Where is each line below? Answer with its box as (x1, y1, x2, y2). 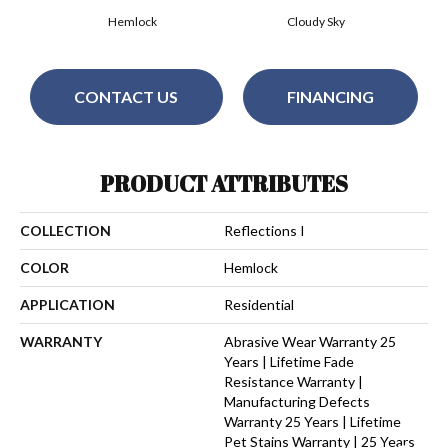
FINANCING (286, 87, 374, 107)
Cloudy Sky (287, 13, 345, 29)
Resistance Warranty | (224, 372, 363, 390)
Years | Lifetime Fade (224, 352, 354, 370)
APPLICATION (20, 295, 115, 313)
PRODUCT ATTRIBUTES (100, 168, 348, 198)
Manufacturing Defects (224, 392, 370, 410)
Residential (224, 295, 294, 313)
